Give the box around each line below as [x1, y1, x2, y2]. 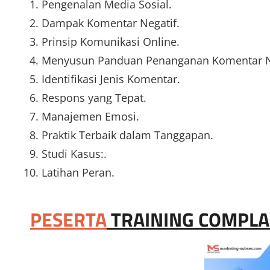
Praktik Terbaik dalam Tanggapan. [41, 128, 213, 143]
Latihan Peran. [41, 165, 115, 180]
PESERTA [30, 205, 107, 234]
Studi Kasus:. [41, 146, 107, 162]
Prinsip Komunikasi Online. [41, 34, 180, 49]
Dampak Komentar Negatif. [41, 16, 180, 31]
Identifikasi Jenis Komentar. [41, 72, 180, 87]
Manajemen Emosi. [41, 109, 139, 124]
